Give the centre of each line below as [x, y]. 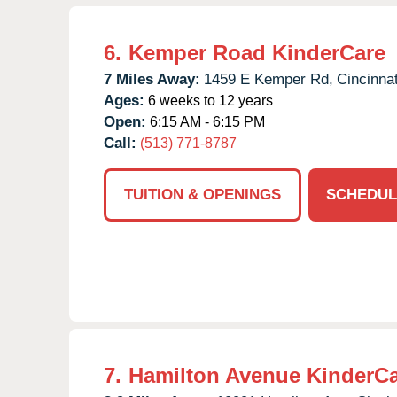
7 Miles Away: [152, 79]
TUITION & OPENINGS [202, 194]
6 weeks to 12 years [209, 100]
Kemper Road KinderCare [257, 52]
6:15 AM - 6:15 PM [206, 121]
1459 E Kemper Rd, [269, 79]
